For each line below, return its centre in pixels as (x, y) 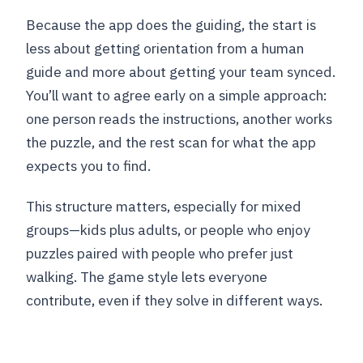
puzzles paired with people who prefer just (160, 253)
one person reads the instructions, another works (179, 118)
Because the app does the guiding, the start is (171, 24)
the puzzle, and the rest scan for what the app (171, 142)
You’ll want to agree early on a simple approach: (177, 95)
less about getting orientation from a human (165, 48)
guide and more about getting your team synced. (181, 71)
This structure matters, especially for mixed (164, 206)
